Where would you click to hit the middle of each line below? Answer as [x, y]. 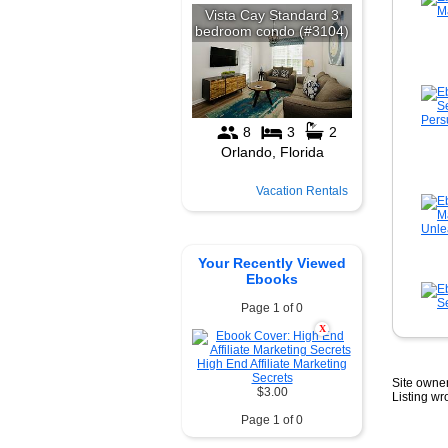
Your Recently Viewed [272, 263]
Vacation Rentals [302, 191]
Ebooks [272, 279]
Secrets [272, 378]
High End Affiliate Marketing [272, 364]
